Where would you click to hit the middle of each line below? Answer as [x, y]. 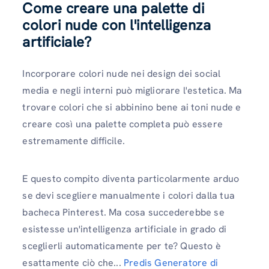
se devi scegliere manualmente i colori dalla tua [128, 196]
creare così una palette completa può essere [122, 124]
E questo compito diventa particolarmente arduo [131, 179]
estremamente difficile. [74, 141]
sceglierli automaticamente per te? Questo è [122, 246]
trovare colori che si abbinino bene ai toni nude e [132, 107]
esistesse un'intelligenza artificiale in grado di [125, 229]
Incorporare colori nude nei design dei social [122, 74]
